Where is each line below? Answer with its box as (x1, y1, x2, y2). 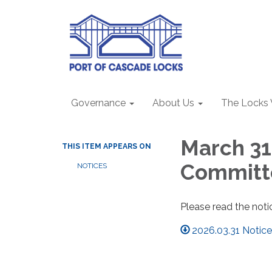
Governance (71, 97, 126, 109)
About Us (152, 97, 194, 109)
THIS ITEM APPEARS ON (62, 142, 151, 151)
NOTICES (77, 161, 107, 170)
